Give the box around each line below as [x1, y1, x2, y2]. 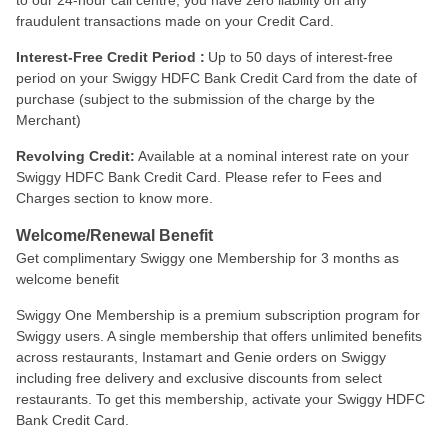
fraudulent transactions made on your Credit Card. [16, 13, 334, 29]
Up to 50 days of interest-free [205, 49, 393, 65]
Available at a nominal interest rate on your [135, 148, 409, 164]
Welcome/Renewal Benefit [16, 227, 213, 244]
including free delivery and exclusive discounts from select [16, 370, 382, 386]
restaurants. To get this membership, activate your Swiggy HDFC [16, 391, 425, 407]
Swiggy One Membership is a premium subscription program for [16, 307, 420, 323]
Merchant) [16, 112, 81, 128]
